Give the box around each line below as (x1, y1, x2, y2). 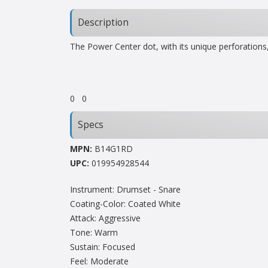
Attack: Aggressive (70, 212, 141, 224)
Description (78, 16, 129, 29)
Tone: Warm (70, 227, 118, 239)
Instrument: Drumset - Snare (70, 184, 181, 196)
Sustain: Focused (70, 241, 135, 253)
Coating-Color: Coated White (70, 198, 181, 210)
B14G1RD (92, 143, 133, 155)
